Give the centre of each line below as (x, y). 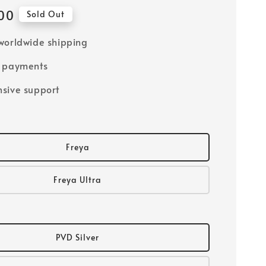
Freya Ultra (78, 179)
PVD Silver (78, 237)
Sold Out (45, 14)
